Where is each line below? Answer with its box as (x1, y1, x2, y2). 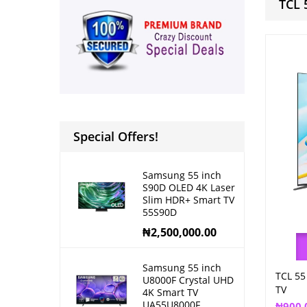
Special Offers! (73, 128, 158, 145)
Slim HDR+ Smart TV (143, 193, 234, 207)
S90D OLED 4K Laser (143, 181, 235, 195)
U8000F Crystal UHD (143, 273, 234, 287)
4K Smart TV (143, 286, 198, 299)
